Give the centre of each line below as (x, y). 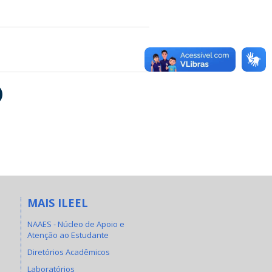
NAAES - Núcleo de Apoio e (76, 224)
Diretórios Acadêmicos (68, 252)
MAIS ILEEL (57, 203)
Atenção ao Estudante (68, 235)
